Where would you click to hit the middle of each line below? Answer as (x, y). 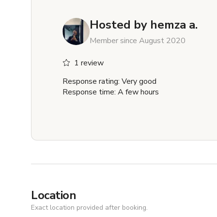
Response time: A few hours (111, 92)
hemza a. (174, 25)
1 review (89, 63)
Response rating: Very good (109, 82)
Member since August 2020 (138, 41)
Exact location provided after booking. (89, 208)
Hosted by (118, 25)
